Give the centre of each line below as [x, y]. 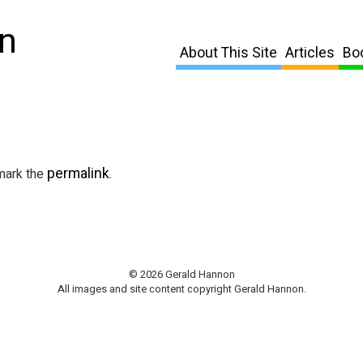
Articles [310, 53]
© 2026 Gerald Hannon [181, 274]
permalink [78, 174]
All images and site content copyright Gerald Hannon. [181, 289]
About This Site [228, 53]
